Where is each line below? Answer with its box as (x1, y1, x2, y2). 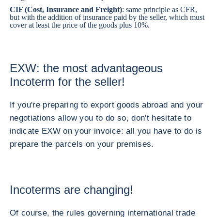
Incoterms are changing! (10, 183, 133, 196)
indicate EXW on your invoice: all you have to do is (10, 126, 202, 136)
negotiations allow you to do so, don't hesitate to (10, 113, 191, 123)
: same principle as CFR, (122, 5, 197, 14)
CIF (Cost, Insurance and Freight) (10, 5, 122, 14)
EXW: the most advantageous (10, 62, 163, 75)
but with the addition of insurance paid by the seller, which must (10, 13, 204, 21)
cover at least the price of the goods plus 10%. (10, 21, 155, 29)
